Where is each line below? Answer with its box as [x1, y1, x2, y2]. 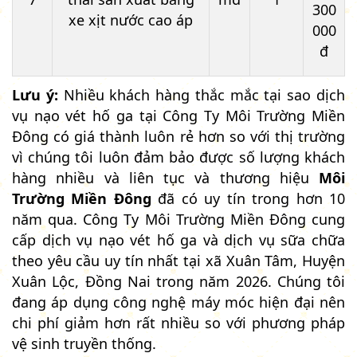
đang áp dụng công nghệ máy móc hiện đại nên [12, 292, 345, 312]
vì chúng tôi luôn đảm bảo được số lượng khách [12, 147, 345, 167]
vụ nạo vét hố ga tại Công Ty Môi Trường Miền [12, 105, 345, 125]
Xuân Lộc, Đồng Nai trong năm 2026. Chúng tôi [12, 271, 345, 291]
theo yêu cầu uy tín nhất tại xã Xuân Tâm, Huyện [12, 250, 345, 270]
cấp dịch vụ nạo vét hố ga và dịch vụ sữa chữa [12, 229, 345, 249]
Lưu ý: [12, 84, 58, 104]
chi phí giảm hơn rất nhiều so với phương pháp [12, 312, 345, 332]
